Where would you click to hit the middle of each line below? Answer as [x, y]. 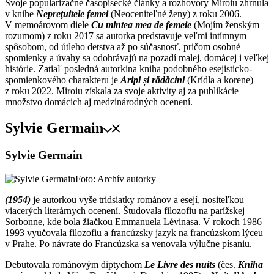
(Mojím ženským [225, 25]
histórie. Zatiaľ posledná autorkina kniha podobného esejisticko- [128, 69]
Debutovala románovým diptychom [75, 264]
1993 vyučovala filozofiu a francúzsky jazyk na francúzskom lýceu [134, 232]
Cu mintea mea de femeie [141, 25]
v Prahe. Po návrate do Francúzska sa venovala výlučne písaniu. [128, 243]
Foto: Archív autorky [116, 179]
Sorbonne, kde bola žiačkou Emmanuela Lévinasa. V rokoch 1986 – [137, 221]
